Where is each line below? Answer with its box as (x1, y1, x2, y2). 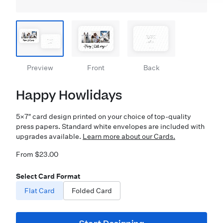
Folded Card (72, 186, 112, 195)
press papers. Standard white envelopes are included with (16, 122, 205, 131)
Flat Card (24, 186, 55, 195)
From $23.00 (16, 150, 58, 159)
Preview (26, 63, 53, 72)
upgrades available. (16, 132, 83, 141)
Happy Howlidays (16, 87, 122, 105)
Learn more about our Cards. (83, 132, 175, 141)
